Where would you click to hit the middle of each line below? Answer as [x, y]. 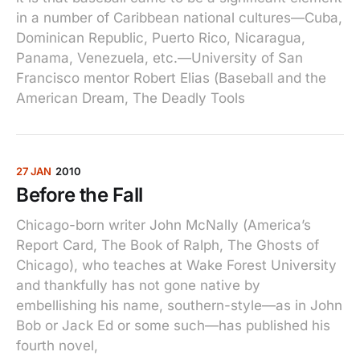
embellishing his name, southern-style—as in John [179, 305]
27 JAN [34, 171]
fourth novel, [57, 346]
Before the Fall [80, 195]
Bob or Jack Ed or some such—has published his [173, 325]
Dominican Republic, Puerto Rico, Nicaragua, [161, 38]
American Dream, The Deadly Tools [131, 98]
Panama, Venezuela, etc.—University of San [160, 58]
